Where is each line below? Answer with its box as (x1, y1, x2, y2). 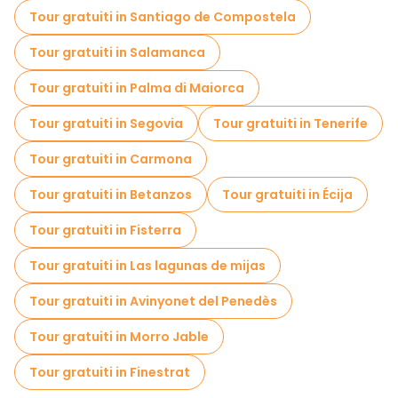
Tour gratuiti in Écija (222, 186, 353, 203)
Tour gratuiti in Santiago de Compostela (29, 8, 296, 26)
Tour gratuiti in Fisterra (29, 221, 181, 239)
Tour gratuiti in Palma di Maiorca (29, 79, 244, 97)
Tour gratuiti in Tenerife (213, 115, 368, 132)
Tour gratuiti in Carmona (29, 150, 192, 168)
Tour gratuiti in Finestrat (29, 363, 190, 381)
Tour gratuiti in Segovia (29, 115, 183, 132)
